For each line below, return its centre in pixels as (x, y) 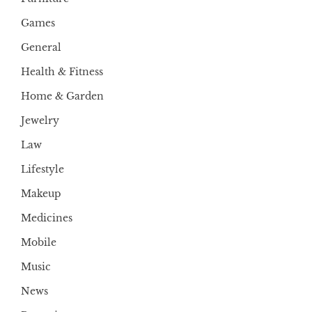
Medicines (47, 218)
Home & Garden (62, 96)
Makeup (41, 194)
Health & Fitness (62, 72)
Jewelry (40, 121)
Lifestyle (42, 170)
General (41, 48)
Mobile (39, 243)
